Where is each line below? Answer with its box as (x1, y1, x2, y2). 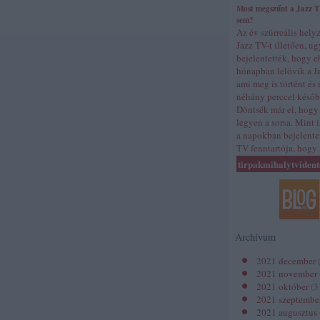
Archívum (235, 230, 276, 244)
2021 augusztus (256, 306, 317, 319)
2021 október (256, 280, 309, 293)
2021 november (256, 267, 317, 280)
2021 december (256, 254, 316, 267)
